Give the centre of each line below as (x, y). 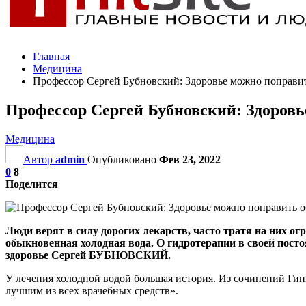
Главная (51, 56)
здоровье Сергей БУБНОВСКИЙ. (88, 255)
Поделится (32, 184)
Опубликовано (123, 159)
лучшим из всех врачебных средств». (92, 290)
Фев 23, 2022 (190, 159)
